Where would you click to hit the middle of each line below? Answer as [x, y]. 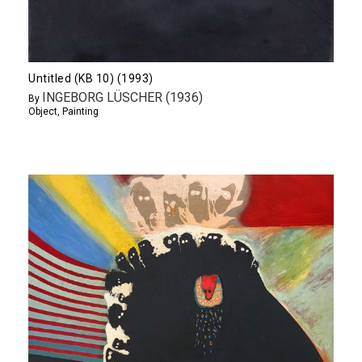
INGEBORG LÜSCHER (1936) [122, 97]
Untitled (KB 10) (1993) [91, 78]
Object [43, 111]
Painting [80, 111]
